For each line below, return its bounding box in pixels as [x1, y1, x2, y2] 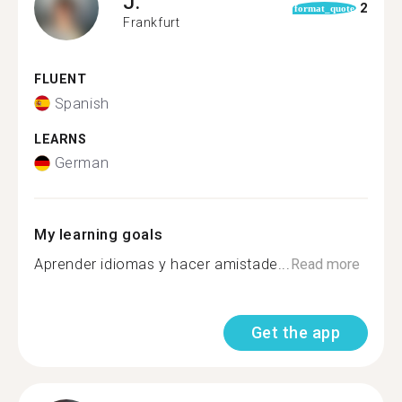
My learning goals [34, 225, 163, 243]
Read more [290, 256, 360, 273]
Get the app [250, 323, 340, 342]
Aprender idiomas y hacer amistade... [34, 256, 291, 273]
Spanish [54, 94, 109, 112]
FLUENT [34, 72, 87, 87]
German [54, 154, 109, 171]
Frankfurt [123, 14, 180, 30]
